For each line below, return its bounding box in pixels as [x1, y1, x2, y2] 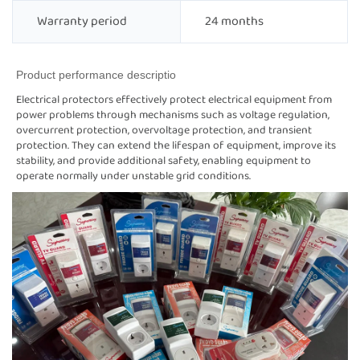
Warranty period [37, 11, 127, 32]
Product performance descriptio [16, 68, 177, 82]
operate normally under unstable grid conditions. [16, 167, 252, 186]
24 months [205, 11, 264, 32]
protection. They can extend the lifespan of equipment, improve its [16, 137, 337, 155]
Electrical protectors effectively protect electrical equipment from [16, 91, 333, 109]
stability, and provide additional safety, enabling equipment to [16, 152, 312, 170]
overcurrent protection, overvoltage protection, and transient [16, 121, 313, 140]
